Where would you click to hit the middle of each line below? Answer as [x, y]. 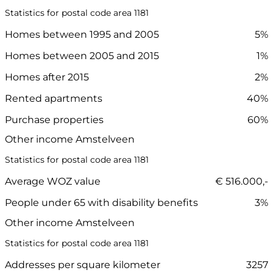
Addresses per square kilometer [83, 264]
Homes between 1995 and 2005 [82, 35]
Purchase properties [54, 120]
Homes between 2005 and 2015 [82, 56]
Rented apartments [54, 99]
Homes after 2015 [47, 77]
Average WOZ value [53, 182]
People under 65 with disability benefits [101, 203]
